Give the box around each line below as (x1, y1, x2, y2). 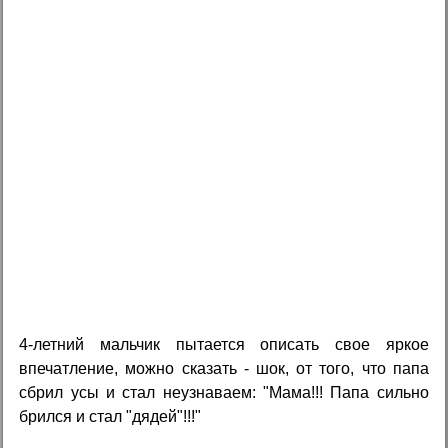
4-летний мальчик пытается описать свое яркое (19, 335, 429, 353)
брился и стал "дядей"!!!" (19, 407, 202, 425)
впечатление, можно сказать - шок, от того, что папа (19, 359, 429, 377)
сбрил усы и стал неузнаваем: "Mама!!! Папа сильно (19, 383, 429, 401)
